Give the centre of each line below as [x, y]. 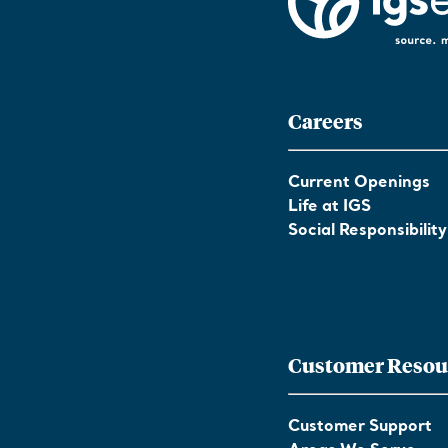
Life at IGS [329, 207]
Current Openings [359, 183]
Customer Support [360, 427]
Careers [325, 120]
